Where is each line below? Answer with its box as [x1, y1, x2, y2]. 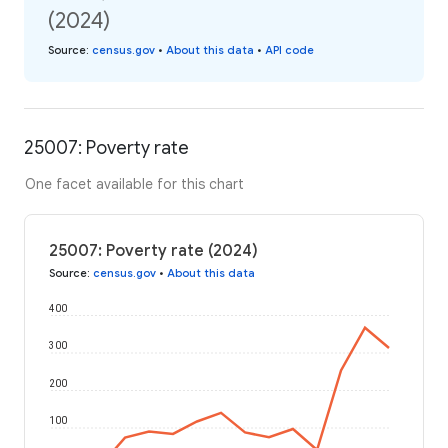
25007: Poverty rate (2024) [49, 240, 258, 261]
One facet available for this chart [25, 174, 244, 193]
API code [265, 42, 314, 57]
